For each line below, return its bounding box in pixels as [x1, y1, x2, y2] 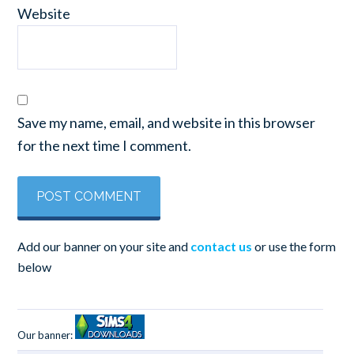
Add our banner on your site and [17, 239, 191, 254]
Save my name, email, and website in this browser [17, 114, 316, 131]
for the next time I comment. [17, 137, 192, 154]
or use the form [252, 239, 337, 254]
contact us [190, 239, 253, 254]
